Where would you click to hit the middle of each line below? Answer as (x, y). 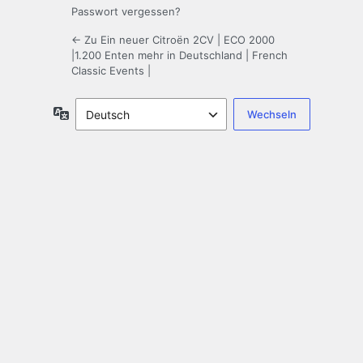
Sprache (91, 113)
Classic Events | (111, 71)
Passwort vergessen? (126, 12)
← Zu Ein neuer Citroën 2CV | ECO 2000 (173, 40)
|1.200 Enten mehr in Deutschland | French (179, 56)
